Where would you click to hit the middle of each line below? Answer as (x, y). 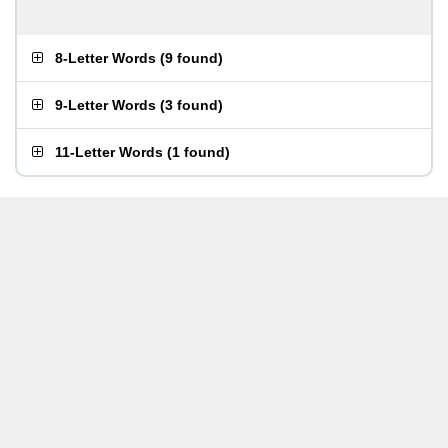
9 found (191, 58)
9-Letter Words (105, 105)
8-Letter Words (105, 58)
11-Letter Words (109, 152)
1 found (198, 152)
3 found (191, 105)
